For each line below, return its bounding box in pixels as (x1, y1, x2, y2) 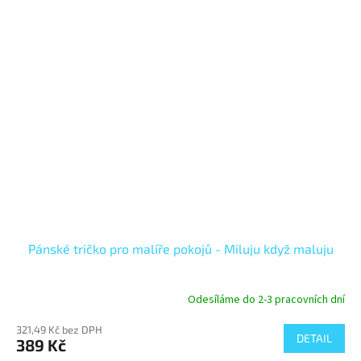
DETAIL (297, 331, 332, 346)
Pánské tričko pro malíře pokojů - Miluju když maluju (27, 241, 334, 257)
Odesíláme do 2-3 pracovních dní (188, 291, 345, 308)
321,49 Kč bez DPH (16, 323, 102, 337)
